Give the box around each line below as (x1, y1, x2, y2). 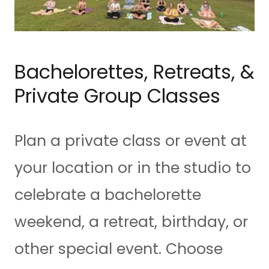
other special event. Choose (14, 238, 223, 260)
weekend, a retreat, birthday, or (14, 211, 248, 233)
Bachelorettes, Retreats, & (14, 58, 255, 86)
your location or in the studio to (14, 157, 251, 179)
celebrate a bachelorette (14, 184, 201, 206)
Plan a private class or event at (14, 130, 247, 152)
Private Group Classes (14, 82, 220, 110)
